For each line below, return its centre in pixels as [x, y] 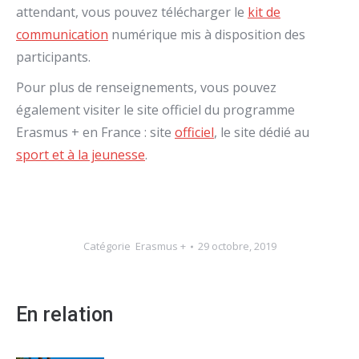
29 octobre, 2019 [237, 246]
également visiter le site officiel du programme [155, 110]
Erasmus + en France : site [95, 132]
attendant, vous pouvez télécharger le [132, 12]
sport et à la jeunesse [81, 155]
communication [62, 34]
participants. [53, 57]
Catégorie [109, 246]
